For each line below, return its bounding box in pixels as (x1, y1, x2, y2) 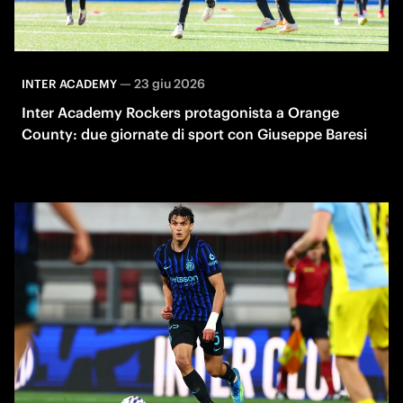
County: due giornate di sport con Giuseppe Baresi (22, 124, 367, 143)
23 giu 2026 (134, 75, 205, 92)
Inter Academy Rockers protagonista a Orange (22, 103, 339, 121)
